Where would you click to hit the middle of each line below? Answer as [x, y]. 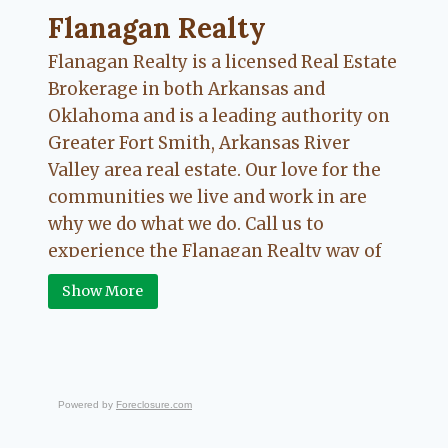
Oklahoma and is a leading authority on [219, 116]
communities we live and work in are [207, 197]
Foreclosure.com [154, 405]
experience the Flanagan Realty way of [215, 251]
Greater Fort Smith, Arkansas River [199, 143]
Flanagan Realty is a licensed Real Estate [222, 62]
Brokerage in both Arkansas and [186, 89]
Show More [103, 290]
